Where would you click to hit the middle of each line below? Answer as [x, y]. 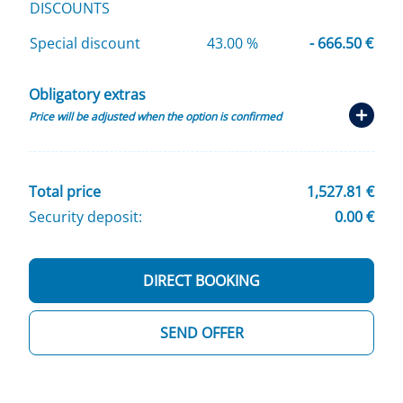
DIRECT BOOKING [201, 281]
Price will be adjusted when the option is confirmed [155, 117]
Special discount [85, 44]
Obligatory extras [87, 95]
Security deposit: [85, 217]
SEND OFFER [201, 333]
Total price [65, 192]
